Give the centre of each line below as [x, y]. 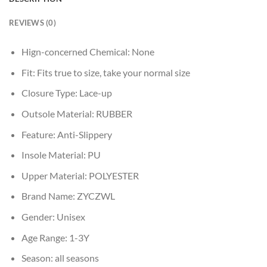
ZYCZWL [96, 196]
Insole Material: [54, 155]
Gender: [39, 216]
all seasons [77, 258]
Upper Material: [55, 175]
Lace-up [95, 93]
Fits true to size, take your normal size [113, 72]
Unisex [71, 216]
